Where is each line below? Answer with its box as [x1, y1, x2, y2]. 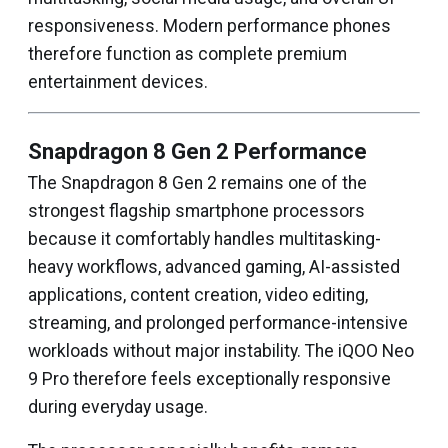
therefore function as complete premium [28, 44, 347, 64]
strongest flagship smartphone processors [28, 201, 365, 221]
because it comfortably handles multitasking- [28, 229, 381, 249]
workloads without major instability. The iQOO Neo [28, 341, 414, 361]
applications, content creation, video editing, [28, 285, 368, 305]
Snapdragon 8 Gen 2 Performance [28, 139, 367, 164]
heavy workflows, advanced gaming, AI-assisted [28, 257, 400, 277]
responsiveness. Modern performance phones [28, 16, 391, 36]
